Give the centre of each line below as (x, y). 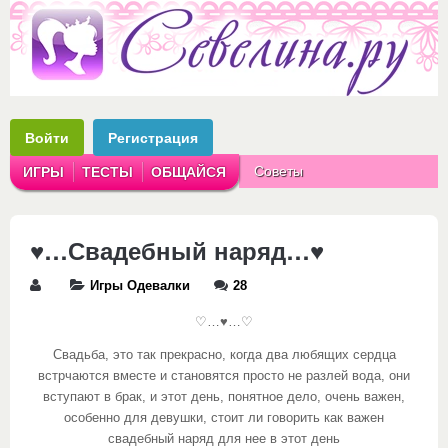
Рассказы (372, 204)
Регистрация (153, 137)
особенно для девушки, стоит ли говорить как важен (224, 418)
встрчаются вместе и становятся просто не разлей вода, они (224, 376)
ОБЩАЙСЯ (188, 172)
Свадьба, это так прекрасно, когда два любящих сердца (224, 355)
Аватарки (284, 204)
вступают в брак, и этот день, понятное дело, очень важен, (224, 397)
